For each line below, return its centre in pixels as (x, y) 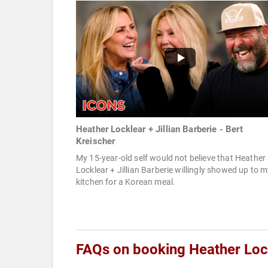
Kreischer (96, 141)
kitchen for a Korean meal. (126, 182)
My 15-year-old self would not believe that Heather (171, 158)
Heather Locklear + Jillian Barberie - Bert (159, 130)
